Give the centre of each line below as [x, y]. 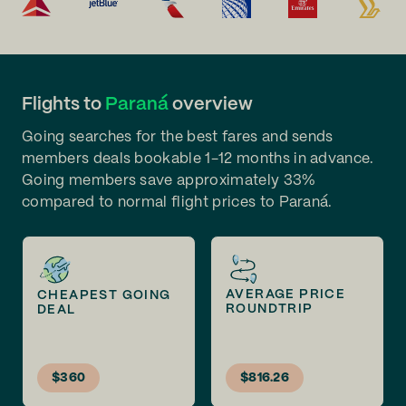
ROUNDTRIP [270, 309]
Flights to [63, 105]
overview [211, 105]
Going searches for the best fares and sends [178, 137]
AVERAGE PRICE [286, 295]
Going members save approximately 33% [169, 181]
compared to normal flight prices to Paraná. [177, 203]
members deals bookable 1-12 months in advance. [198, 159]
